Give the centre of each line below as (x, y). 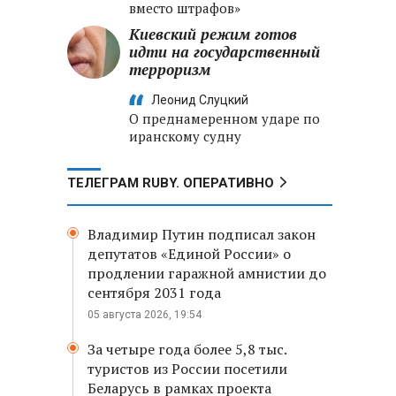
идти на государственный (225, 52)
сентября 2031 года (154, 293)
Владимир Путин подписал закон (202, 234)
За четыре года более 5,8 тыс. (187, 349)
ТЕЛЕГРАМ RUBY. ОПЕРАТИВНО (171, 183)
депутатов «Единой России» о (189, 254)
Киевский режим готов (213, 34)
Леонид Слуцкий (200, 100)
